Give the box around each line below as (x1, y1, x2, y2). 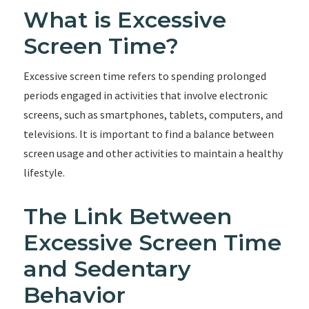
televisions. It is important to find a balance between (23, 127, 274, 141)
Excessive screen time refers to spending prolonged (23, 69, 266, 83)
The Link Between (23, 203, 232, 230)
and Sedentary (23, 255, 191, 282)
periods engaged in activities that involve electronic (23, 88, 268, 102)
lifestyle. (23, 166, 65, 179)
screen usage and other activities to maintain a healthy (23, 146, 283, 160)
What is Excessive (23, 6, 226, 33)
